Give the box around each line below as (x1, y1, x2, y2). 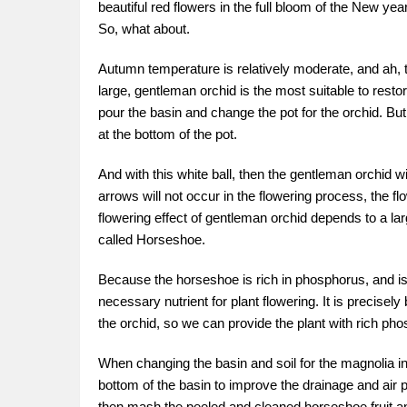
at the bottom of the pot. (98, 126, 237, 142)
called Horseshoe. (98, 232, 205, 247)
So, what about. (98, 21, 190, 36)
